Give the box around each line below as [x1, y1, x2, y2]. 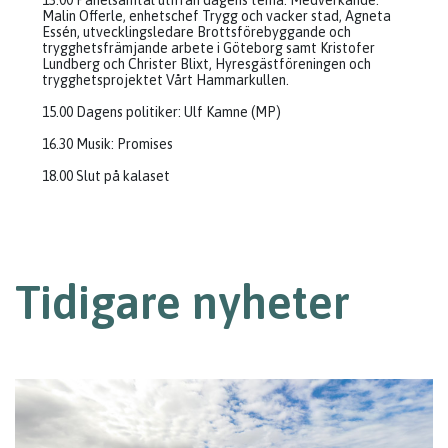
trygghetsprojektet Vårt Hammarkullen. [42, 72, 289, 88]
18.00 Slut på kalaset [42, 168, 170, 184]
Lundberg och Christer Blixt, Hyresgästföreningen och [42, 56, 371, 72]
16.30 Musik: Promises [42, 136, 173, 152]
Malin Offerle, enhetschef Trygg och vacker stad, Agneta [42, 8, 391, 24]
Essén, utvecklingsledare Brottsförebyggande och [42, 24, 351, 40]
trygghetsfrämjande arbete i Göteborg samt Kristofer [42, 40, 375, 56]
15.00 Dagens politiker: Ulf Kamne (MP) [42, 104, 281, 120]
